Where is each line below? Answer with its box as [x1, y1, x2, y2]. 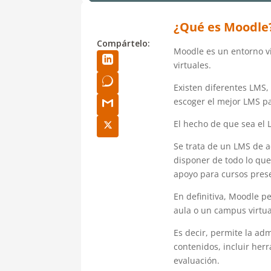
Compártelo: [97, 37, 151, 49]
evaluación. [173, 254, 220, 266]
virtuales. [173, 59, 211, 71]
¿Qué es [173, 18, 224, 35]
